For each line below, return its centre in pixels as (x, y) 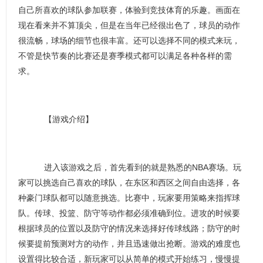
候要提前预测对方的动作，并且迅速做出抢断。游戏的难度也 (129, 244)
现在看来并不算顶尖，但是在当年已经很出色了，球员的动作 (129, 25)
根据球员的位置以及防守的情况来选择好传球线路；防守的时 (129, 228)
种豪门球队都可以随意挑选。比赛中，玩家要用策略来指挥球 (129, 198)
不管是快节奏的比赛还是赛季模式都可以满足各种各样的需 (125, 56)
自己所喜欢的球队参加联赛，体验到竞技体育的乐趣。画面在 (129, 10)
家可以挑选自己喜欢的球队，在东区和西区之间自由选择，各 (129, 183)
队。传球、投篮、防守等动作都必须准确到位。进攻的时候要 (129, 213)
